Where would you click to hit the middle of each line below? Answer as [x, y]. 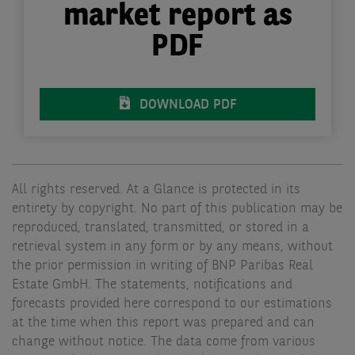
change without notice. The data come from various [164, 342]
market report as [177, 17]
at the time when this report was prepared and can [163, 323]
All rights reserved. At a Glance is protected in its [156, 189]
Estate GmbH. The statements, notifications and [152, 284]
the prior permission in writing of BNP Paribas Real [162, 265]
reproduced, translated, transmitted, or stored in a [160, 227]
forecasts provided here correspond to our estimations [172, 303]
